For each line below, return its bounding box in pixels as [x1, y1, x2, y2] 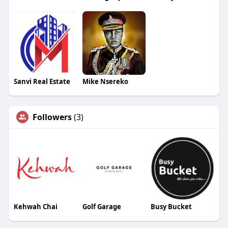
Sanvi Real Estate [13, 77, 70, 87]
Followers [32, 111, 72, 123]
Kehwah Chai [13, 202, 58, 211]
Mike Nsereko [82, 77, 128, 87]
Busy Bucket [151, 202, 192, 211]
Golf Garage [82, 202, 121, 211]
